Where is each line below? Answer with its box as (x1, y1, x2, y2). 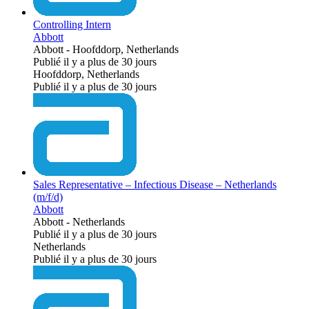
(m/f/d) (33, 190, 63, 203)
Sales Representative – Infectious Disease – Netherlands (33, 178, 277, 190)
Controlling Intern (33, 18, 111, 30)
